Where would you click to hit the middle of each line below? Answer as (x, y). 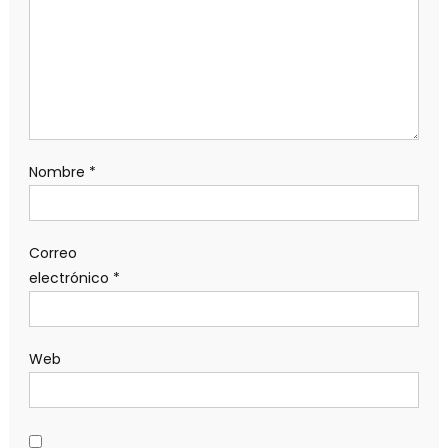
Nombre (58, 172)
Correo (52, 253)
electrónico (70, 278)
